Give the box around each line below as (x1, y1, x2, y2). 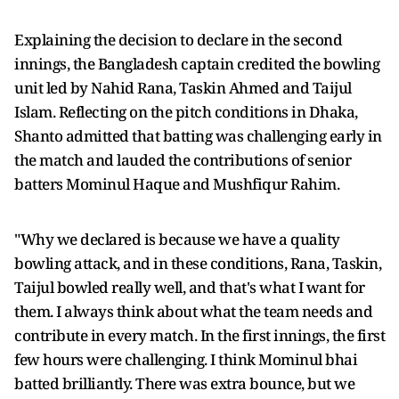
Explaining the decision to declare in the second (14, 29, 342, 50)
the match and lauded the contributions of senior (14, 150, 351, 170)
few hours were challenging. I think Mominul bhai (14, 349, 357, 370)
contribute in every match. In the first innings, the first (14, 325, 385, 346)
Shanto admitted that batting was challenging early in (14, 126, 382, 146)
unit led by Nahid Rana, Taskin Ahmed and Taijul (14, 77, 352, 98)
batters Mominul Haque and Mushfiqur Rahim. (14, 174, 339, 194)
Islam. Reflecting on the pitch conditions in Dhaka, (14, 102, 358, 122)
